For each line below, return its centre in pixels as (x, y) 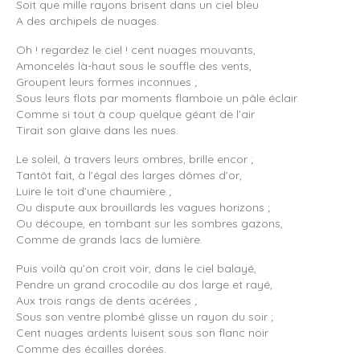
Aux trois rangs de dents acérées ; (106, 301)
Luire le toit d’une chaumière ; (94, 192)
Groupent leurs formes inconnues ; (106, 82)
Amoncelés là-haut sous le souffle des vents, (134, 66)
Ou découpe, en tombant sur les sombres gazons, (149, 224)
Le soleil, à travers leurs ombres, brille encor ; (135, 160)
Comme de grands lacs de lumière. (109, 240)
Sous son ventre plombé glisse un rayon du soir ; (145, 317)
